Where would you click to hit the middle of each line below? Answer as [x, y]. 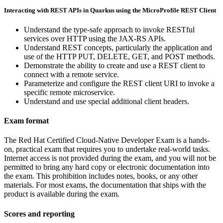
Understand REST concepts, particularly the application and [118, 47]
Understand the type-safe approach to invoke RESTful [109, 29]
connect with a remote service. [71, 74]
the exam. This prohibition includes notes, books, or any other [101, 176]
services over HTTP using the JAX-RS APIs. [95, 38]
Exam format [26, 121]
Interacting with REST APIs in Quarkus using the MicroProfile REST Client [110, 10]
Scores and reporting [39, 214]
